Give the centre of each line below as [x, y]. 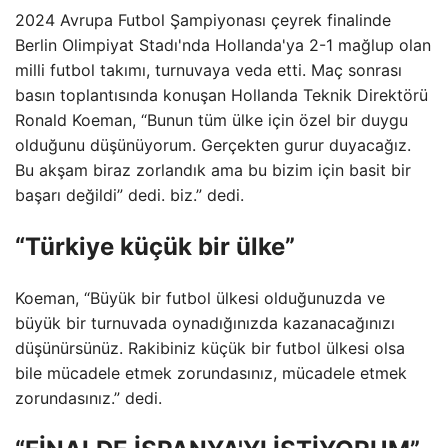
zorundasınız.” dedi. [88, 397]
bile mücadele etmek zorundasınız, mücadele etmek [211, 372]
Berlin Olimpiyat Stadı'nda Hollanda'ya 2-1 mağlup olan [223, 45]
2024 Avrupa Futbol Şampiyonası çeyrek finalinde [203, 20]
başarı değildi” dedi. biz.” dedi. [129, 195]
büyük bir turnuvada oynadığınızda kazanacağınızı [205, 322]
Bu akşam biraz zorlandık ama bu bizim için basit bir [213, 170]
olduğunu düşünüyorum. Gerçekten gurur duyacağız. [213, 145]
